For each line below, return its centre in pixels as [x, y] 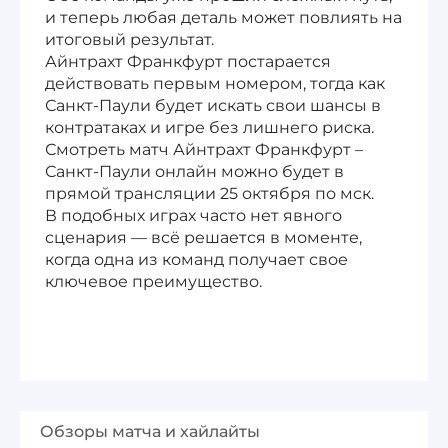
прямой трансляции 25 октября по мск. [209, 193]
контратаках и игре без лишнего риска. [209, 127]
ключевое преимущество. [153, 281]
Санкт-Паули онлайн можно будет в [194, 171]
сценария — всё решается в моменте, [203, 237]
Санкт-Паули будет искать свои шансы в [213, 105]
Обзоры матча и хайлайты [150, 431]
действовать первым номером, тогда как [215, 83]
